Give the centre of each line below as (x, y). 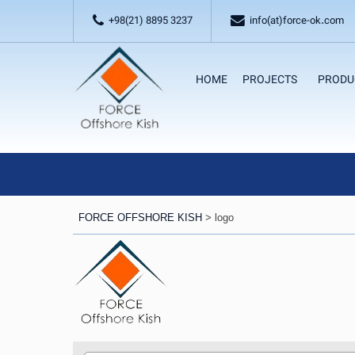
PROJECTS (270, 80)
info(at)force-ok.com (296, 21)
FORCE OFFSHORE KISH (140, 218)
